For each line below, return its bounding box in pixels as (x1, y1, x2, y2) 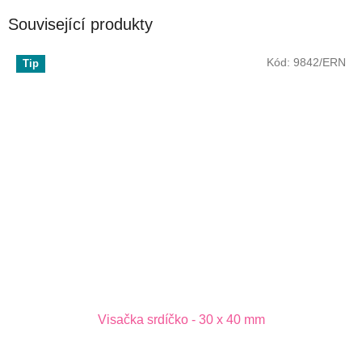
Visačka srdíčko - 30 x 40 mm (97, 312, 265, 326)
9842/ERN (293, 55, 346, 69)
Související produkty (8, 15, 153, 34)
